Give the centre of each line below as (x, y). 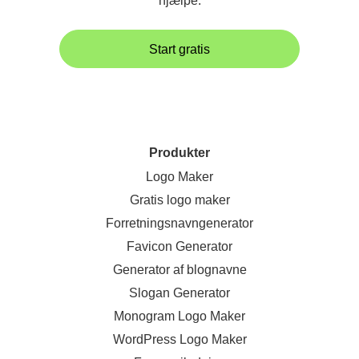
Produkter (179, 153)
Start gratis (179, 49)
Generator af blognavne (179, 270)
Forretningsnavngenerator (179, 223)
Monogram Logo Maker (179, 316)
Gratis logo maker (179, 200)
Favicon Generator (179, 246)
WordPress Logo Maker (179, 339)
